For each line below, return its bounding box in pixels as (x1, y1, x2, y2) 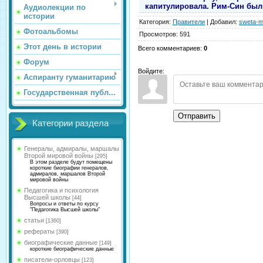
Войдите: (138, 67, 164, 75)
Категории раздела (32, 119, 109, 128)
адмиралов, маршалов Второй (30, 171, 105, 177)
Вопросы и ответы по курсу (30, 201, 99, 207)
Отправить (178, 111, 215, 120)
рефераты (24, 228, 55, 235)
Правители (173, 18, 205, 25)
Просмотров (139, 30, 176, 38)
